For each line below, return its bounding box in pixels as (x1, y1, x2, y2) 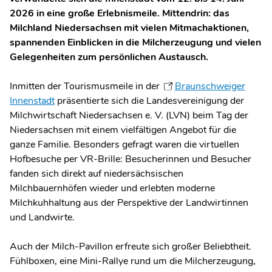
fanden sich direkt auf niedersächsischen (10, 167, 183, 180)
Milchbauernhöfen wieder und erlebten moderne (10, 182, 215, 195)
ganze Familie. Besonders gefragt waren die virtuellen (10, 138, 239, 151)
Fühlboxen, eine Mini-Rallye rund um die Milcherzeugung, (10, 254, 256, 268)
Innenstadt (10, 94, 55, 107)
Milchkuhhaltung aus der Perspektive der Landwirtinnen (10, 196, 248, 209)
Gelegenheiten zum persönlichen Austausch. (10, 50, 208, 64)
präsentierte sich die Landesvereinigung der (55, 94, 244, 107)
